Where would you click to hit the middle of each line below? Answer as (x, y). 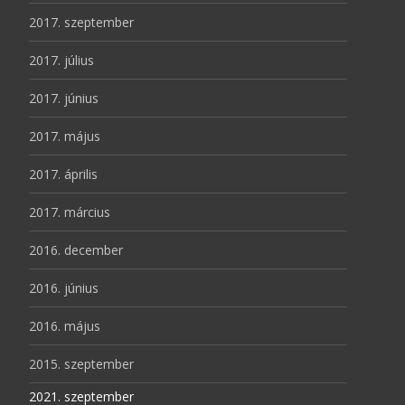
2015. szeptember (81, 363)
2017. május (65, 136)
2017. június (64, 98)
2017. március (70, 212)
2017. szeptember (81, 22)
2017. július (61, 60)
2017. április (63, 174)
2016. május (65, 325)
